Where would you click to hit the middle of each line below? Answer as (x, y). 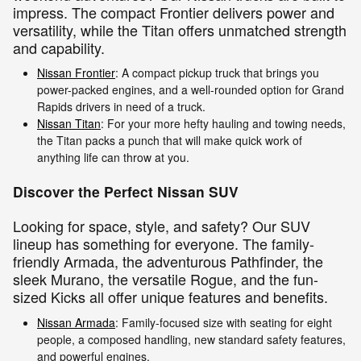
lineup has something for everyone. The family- (164, 244)
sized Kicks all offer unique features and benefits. (170, 297)
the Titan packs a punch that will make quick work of (170, 141)
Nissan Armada (76, 322)
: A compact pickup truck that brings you (217, 73)
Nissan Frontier (76, 73)
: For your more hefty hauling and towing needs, (223, 124)
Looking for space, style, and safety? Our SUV (162, 226)
